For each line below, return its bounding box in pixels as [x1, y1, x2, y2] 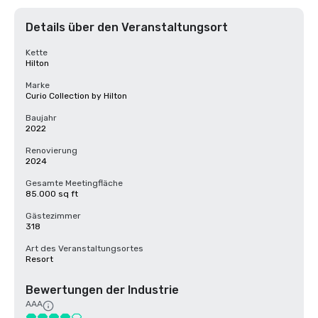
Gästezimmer [26, 211, 81, 221]
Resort [26, 254, 53, 264]
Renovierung [26, 146, 77, 155]
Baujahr [26, 113, 57, 123]
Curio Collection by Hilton [26, 91, 127, 101]
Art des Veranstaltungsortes [26, 243, 143, 253]
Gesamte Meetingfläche [26, 178, 123, 188]
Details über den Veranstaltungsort [26, 21, 228, 34]
